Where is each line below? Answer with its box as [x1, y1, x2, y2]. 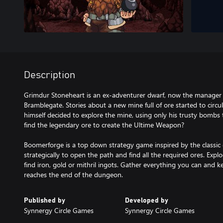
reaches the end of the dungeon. [24, 170, 123, 179]
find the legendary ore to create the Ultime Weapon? [24, 120, 184, 129]
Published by [24, 197, 65, 204]
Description [24, 70, 75, 80]
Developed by [124, 197, 168, 204]
